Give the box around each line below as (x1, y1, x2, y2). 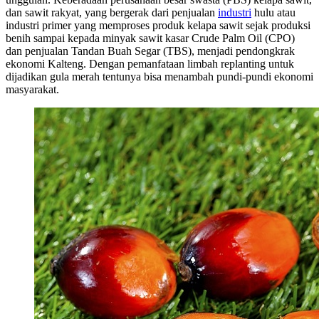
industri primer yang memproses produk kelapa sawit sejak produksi (6, 19, 310, 31)
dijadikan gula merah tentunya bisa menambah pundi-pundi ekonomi (6, 70, 313, 83)
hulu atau (251, 6, 296, 19)
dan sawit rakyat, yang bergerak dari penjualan (6, 6, 218, 19)
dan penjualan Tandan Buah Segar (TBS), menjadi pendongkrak (6, 44, 295, 57)
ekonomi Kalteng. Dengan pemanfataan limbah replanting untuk (6, 57, 294, 70)
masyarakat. (6, 83, 59, 95)
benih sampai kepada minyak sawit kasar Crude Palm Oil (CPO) (6, 31, 295, 44)
